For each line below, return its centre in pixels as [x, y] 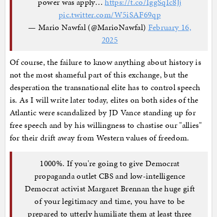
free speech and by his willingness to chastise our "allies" [106, 125]
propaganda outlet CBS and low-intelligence [110, 176]
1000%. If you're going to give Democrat [110, 163]
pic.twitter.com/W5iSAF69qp [110, 14]
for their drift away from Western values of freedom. [101, 138]
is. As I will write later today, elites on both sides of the [104, 100]
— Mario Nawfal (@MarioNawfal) [88, 27]
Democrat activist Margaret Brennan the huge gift [110, 188]
